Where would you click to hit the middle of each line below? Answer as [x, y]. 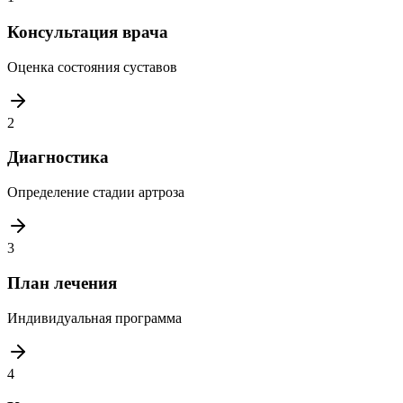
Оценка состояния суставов [92, 67]
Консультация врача [88, 31]
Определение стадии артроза [96, 193]
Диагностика [58, 157]
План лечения [62, 282]
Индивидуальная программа [94, 318]
